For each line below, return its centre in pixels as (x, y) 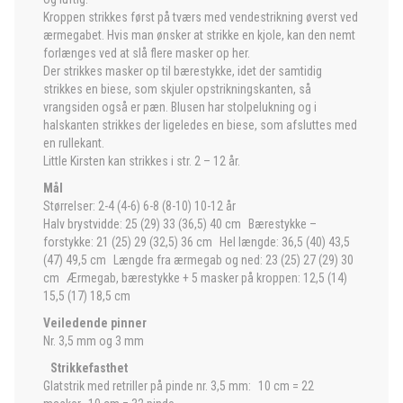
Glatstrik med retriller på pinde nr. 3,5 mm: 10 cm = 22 (179, 386)
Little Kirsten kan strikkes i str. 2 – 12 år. (142, 161)
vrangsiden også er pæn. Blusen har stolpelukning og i (180, 107)
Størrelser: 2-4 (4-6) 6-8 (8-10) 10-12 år (139, 206)
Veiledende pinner (95, 323)
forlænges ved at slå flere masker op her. (150, 53)
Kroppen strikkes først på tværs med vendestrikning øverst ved (201, 17)
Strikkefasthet (85, 368)
